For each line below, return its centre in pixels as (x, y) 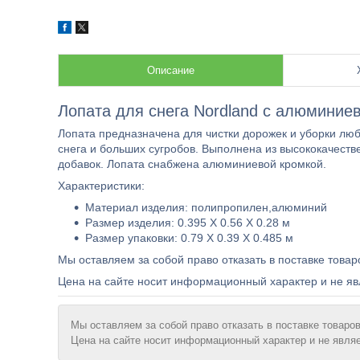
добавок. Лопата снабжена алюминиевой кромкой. (192, 164)
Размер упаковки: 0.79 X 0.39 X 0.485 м (189, 238)
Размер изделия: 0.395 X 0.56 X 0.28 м (188, 223)
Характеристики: (101, 186)
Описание (171, 70)
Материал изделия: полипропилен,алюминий (206, 207)
